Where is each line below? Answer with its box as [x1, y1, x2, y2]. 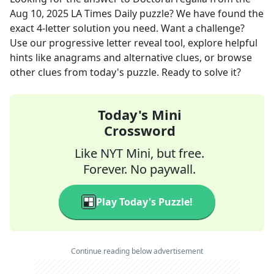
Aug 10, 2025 [10, 7, 68, 20]
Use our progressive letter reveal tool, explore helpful [10, 36, 257, 50]
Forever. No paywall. [83, 161, 196, 177]
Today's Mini [97, 105, 182, 124]
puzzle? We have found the [137, 7, 264, 20]
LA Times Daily [71, 7, 137, 20]
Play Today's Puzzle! [96, 195, 193, 209]
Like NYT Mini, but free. [75, 145, 204, 161]
